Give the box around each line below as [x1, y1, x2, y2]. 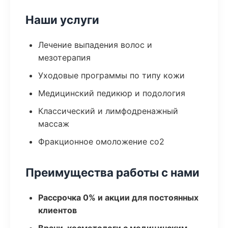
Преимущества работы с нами [25, 165, 199, 179]
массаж [38, 119, 69, 129]
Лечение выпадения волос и [38, 40, 152, 50]
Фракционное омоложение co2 [38, 136, 164, 147]
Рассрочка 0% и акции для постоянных [38, 192, 198, 203]
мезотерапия [38, 52, 91, 63]
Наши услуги [25, 13, 99, 26]
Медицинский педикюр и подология [38, 88, 185, 98]
